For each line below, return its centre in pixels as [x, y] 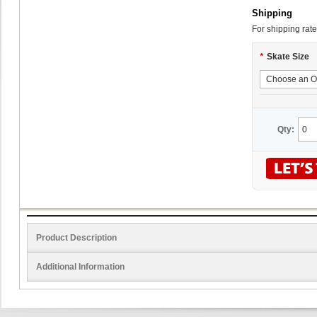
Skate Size [288, 57]
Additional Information [80, 267]
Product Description [76, 238]
